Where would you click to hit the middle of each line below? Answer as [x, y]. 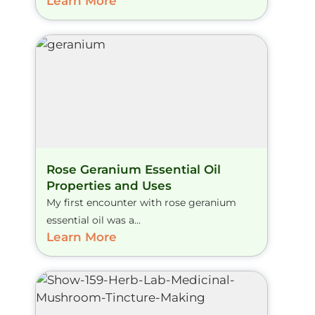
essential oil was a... [94, 220]
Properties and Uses [109, 186]
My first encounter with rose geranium [141, 203]
